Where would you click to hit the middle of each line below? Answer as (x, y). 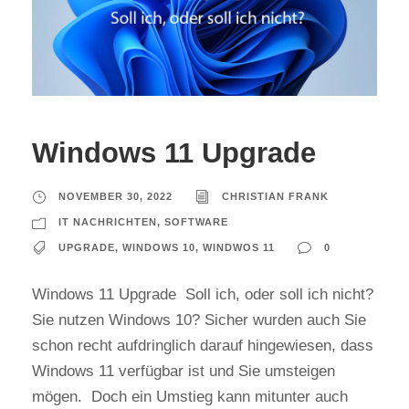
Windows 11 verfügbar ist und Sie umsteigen (184, 371)
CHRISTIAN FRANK (275, 196)
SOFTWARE (196, 222)
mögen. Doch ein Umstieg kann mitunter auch (190, 397)
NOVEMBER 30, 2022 (115, 196)
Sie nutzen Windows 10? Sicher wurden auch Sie (199, 320)
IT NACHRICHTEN (108, 222)
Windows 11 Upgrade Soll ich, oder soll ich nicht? (203, 294)
